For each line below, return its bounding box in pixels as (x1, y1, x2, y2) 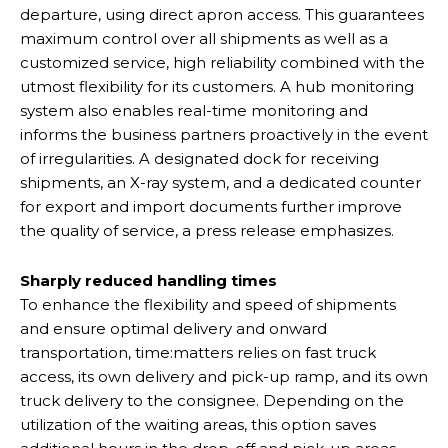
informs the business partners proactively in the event (20, 124, 428, 144)
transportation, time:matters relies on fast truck (20, 342, 376, 362)
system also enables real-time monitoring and (20, 100, 368, 120)
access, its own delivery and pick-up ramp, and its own (20, 366, 428, 386)
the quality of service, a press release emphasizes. (20, 220, 394, 240)
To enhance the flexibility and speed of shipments (20, 294, 396, 314)
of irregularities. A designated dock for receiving (20, 148, 379, 168)
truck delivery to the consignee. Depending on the (20, 390, 404, 410)
